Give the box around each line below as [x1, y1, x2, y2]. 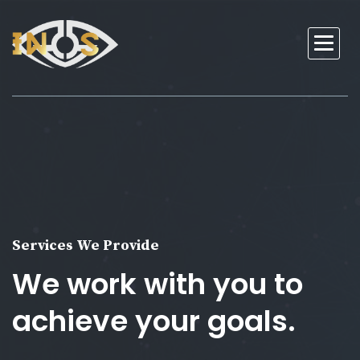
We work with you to [12, 264, 303, 305]
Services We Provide [12, 236, 159, 255]
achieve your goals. [12, 301, 296, 342]
